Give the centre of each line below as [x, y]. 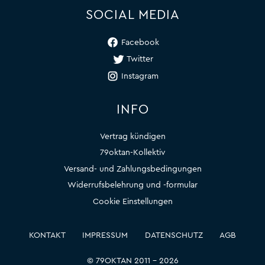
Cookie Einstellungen [132, 202]
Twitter [140, 59]
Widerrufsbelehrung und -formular [132, 185]
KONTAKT [47, 236]
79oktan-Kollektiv [132, 153]
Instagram [140, 76]
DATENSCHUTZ [174, 236]
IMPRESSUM [105, 236]
